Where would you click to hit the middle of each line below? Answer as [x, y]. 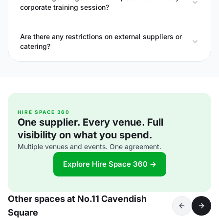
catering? [35, 46]
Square [23, 212]
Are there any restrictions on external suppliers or [101, 36]
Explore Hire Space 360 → [109, 164]
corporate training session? [65, 7]
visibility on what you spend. [85, 135]
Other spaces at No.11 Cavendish [77, 199]
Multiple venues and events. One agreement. [89, 146]
